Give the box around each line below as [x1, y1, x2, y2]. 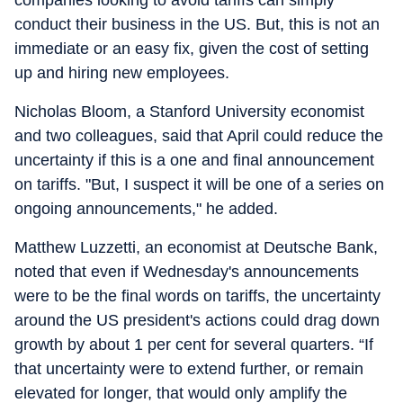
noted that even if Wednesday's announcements [14, 263, 359, 281]
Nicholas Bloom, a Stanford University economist [14, 103, 364, 121]
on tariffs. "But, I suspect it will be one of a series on [14, 175, 384, 193]
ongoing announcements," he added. [14, 200, 278, 218]
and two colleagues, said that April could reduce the [14, 127, 383, 145]
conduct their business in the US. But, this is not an [14, 15, 380, 33]
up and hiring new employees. [14, 64, 229, 82]
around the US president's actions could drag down [14, 311, 380, 329]
